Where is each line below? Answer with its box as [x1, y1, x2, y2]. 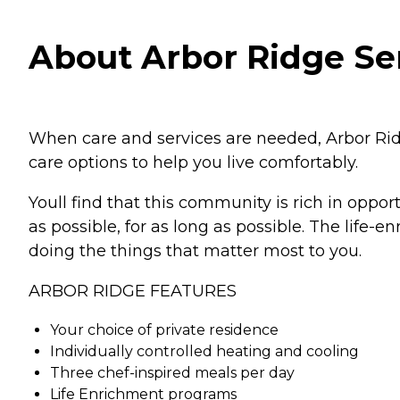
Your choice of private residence [50, 321, 279, 338]
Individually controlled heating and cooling [50, 342, 359, 360]
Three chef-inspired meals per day [50, 363, 295, 381]
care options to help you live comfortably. [29, 152, 358, 172]
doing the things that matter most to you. [29, 240, 362, 261]
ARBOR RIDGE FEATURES [29, 280, 237, 301]
